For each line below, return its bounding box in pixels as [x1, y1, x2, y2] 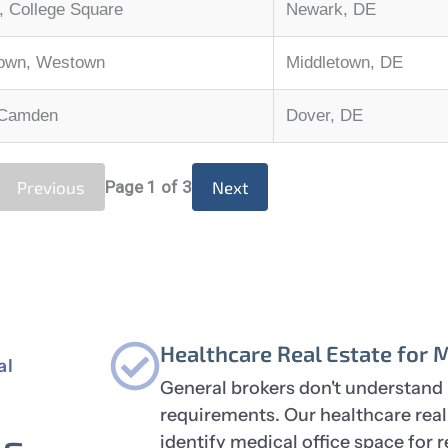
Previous [16, 177, 85, 198]
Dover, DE [286, 106, 363, 126]
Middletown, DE [286, 53, 403, 73]
